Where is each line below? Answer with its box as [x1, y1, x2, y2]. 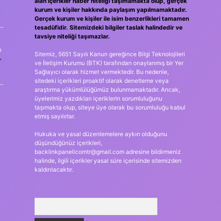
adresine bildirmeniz [124, 148, 181, 155]
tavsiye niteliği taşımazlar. [34, 33, 110, 40]
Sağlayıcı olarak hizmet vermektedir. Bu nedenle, [34, 68, 169, 75]
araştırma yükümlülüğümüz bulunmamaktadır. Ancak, [34, 86, 180, 93]
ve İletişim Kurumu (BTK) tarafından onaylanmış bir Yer [34, 59, 184, 67]
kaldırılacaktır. [34, 166, 73, 173]
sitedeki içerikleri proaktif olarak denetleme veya [34, 77, 169, 84]
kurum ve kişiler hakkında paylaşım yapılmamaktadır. [34, 6, 187, 13]
